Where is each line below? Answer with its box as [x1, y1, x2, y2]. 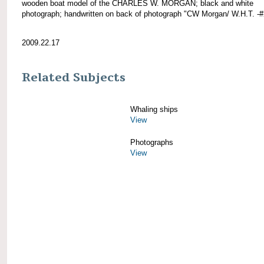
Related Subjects [22, 70, 126, 85]
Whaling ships [130, 104, 178, 114]
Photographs [130, 137, 173, 147]
